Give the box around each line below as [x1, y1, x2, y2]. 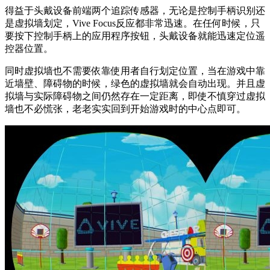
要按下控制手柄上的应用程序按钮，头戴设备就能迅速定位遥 [5, 30, 265, 41]
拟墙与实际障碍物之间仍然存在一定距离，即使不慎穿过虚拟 [5, 90, 265, 101]
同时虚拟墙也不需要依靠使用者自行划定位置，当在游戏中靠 [5, 65, 265, 76]
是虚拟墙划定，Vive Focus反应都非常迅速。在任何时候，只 [5, 17, 260, 28]
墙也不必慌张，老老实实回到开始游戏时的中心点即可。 [5, 103, 246, 114]
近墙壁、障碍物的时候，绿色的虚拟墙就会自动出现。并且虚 [5, 78, 265, 89]
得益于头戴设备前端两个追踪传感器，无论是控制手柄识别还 [5, 5, 265, 16]
